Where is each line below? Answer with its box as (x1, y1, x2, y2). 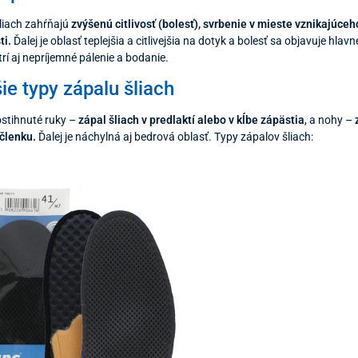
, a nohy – (304, 113, 356, 126)
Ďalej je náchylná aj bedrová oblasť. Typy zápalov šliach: (36, 129, 314, 143)
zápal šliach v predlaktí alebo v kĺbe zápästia (78, 113, 305, 126)
